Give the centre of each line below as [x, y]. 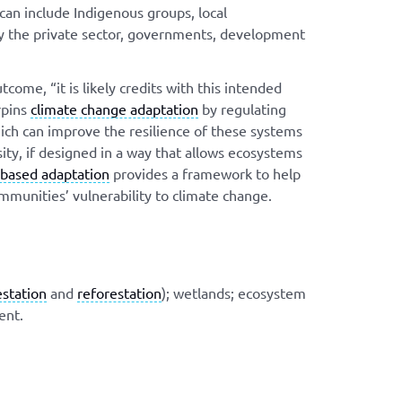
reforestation [119, 292]
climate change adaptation [114, 108]
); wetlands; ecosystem [234, 292]
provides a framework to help [205, 173]
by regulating [242, 108]
